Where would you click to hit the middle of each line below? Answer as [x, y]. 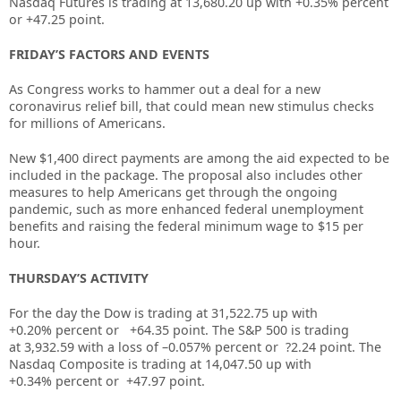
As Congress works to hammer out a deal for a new [165, 89]
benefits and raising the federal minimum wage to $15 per [186, 226]
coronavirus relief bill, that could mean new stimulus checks [192, 106]
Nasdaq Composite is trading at [107, 363]
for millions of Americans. [87, 123]
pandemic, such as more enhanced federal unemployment [186, 209]
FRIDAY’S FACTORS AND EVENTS [109, 54]
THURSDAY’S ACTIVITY [79, 277]
